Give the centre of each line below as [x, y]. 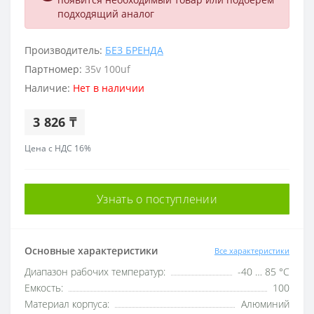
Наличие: [49, 88]
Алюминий [265, 304]
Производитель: [65, 50]
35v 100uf [108, 69]
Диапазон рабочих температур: [95, 272]
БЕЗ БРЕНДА [134, 50]
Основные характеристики [91, 251]
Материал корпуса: [67, 304]
